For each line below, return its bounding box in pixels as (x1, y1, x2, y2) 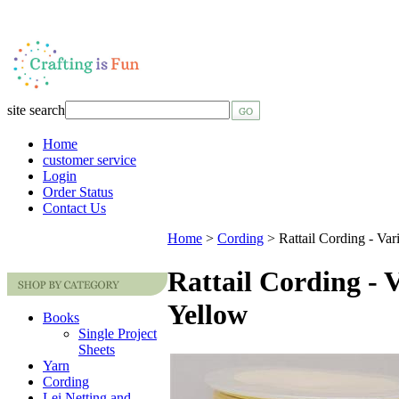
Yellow (167, 298, 248, 331)
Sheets (78, 342, 115, 357)
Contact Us (43, 200, 106, 216)
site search (7, 102, 65, 118)
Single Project (78, 326, 157, 341)
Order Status (43, 184, 113, 199)
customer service (43, 152, 136, 167)
